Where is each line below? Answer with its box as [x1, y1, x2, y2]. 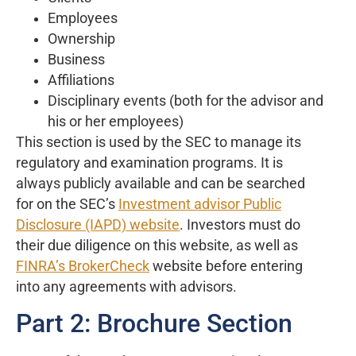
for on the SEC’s [16, 196, 118, 213]
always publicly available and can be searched [16, 176, 305, 192]
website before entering [149, 258, 303, 275]
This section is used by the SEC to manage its [16, 134, 301, 151]
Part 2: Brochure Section [16, 308, 292, 339]
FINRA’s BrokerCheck [16, 258, 149, 275]
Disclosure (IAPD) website [16, 217, 180, 234]
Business [48, 52, 105, 68]
